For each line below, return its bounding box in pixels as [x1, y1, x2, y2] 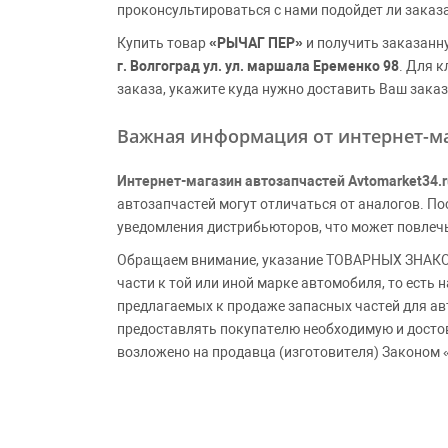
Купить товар [117, 35, 209, 51]
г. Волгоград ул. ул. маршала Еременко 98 [117, 58, 399, 74]
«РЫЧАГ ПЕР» [209, 35, 303, 51]
